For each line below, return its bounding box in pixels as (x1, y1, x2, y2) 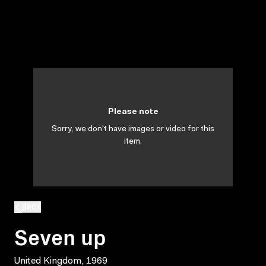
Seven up (14, 220, 106, 251)
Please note (107, 108, 159, 116)
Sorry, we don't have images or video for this (52, 125, 214, 134)
